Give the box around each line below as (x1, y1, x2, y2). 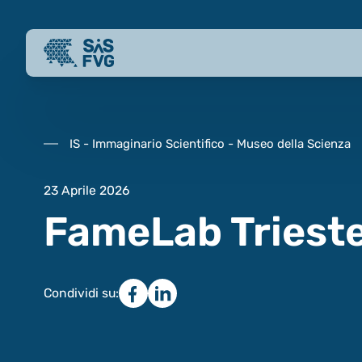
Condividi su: (43, 284, 119, 301)
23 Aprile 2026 (43, 182, 130, 198)
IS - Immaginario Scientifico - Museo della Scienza (69, 136, 351, 151)
